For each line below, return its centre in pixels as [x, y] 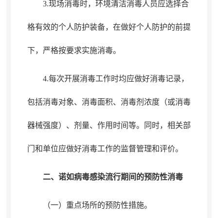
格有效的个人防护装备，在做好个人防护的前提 [109, 27]
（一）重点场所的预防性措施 [93, 205]
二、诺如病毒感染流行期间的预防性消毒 [113, 177]
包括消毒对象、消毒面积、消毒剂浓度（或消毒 [109, 102]
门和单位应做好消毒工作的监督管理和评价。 [105, 149]
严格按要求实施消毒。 [82, 50]
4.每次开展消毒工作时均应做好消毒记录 [112, 79]
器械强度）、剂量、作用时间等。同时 [93, 125]
